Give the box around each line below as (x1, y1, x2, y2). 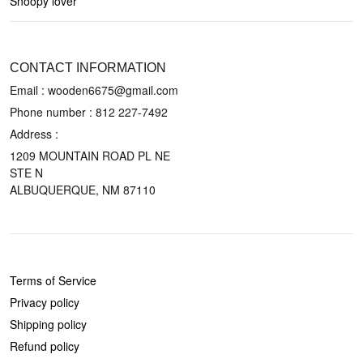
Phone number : (10, 104, 96, 120)
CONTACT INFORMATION (10, 61, 166, 75)
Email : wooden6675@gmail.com (10, 82, 178, 98)
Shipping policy (10, 316, 87, 332)
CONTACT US (10, 35, 72, 46)
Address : (10, 126, 62, 142)
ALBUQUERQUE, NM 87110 (10, 181, 156, 198)
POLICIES (10, 247, 54, 258)
